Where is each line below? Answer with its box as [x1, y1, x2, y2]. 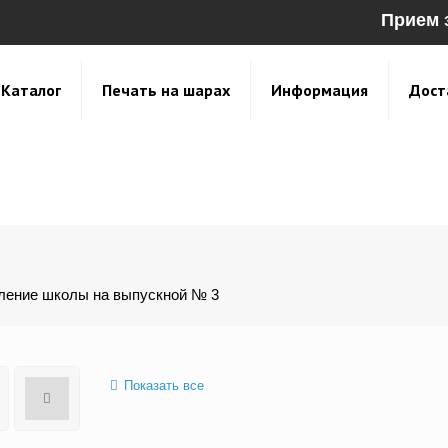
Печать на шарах [102, 80, 230, 100]
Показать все [123, 378, 204, 394]
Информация [271, 80, 368, 100]
